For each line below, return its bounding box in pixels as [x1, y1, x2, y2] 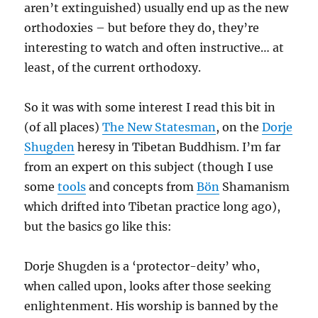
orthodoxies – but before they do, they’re [24, 21, 260, 35]
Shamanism [219, 180, 290, 194]
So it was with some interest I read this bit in [24, 100, 276, 114]
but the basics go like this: [24, 219, 172, 234]
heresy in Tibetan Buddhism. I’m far [75, 140, 281, 154]
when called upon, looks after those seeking [24, 279, 272, 293]
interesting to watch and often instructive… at [24, 40, 285, 55]
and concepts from [86, 180, 197, 194]
